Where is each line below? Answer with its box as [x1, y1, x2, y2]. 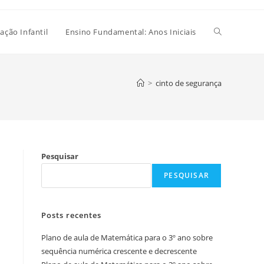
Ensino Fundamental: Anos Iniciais [65, 27, 196, 37]
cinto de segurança [156, 78, 222, 88]
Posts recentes [41, 210, 101, 220]
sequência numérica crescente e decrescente [41, 246, 197, 256]
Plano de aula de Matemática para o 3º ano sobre [41, 232, 213, 243]
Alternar [213, 25, 246, 37]
